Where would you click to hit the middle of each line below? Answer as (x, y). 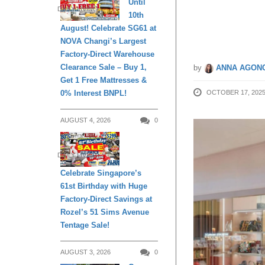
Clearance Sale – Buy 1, (104, 67)
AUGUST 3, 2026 (85, 252)
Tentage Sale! (85, 225)
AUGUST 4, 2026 (85, 120)
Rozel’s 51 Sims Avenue (105, 212)
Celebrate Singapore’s (101, 173)
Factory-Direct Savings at (106, 199)
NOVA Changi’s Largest (103, 41)
